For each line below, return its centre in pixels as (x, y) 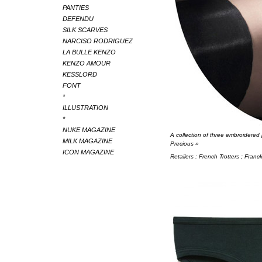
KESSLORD (80, 74)
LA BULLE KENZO (89, 52)
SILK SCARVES (85, 30)
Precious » (184, 143)
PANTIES (76, 8)
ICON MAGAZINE (88, 152)
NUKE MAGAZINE (89, 130)
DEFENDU (78, 19)
